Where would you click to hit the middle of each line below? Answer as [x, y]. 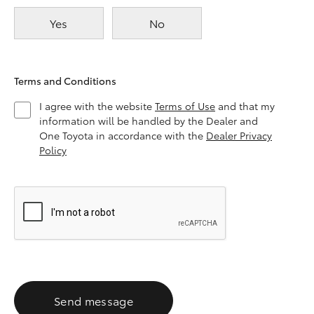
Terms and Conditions [65, 81]
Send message [94, 301]
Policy [53, 150]
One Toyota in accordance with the [123, 136]
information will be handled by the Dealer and [149, 121]
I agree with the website [97, 106]
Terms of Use [185, 106]
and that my [245, 106]
